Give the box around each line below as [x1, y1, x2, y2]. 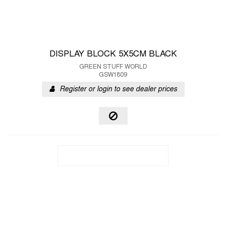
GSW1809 [99, 72, 127, 78]
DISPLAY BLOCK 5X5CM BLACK [49, 50, 177, 59]
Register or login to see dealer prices [59, 86, 177, 93]
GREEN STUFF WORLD [79, 64, 147, 70]
